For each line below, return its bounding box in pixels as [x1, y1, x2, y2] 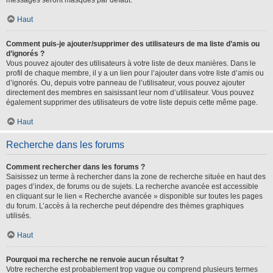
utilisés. [6, 211, 31, 220]
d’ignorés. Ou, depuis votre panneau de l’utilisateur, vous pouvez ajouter [6, 79, 245, 87]
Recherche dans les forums [6, 140, 124, 150]
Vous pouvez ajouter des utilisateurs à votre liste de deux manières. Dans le [6, 59, 256, 68]
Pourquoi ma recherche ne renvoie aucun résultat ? [6, 255, 184, 264]
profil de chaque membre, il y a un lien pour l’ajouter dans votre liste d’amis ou [6, 69, 264, 77]
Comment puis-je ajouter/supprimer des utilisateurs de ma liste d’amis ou [6, 40, 260, 48]
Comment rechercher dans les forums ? [6, 163, 145, 171]
